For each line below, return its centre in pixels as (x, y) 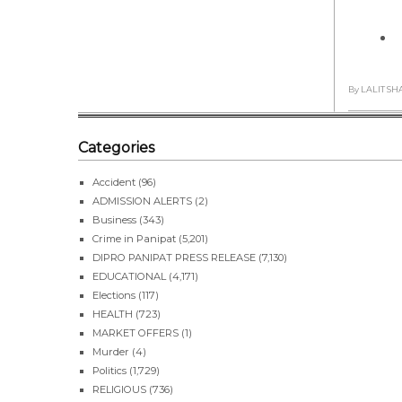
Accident (114, 182)
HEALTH (113, 314)
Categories (116, 147)
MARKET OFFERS (135, 332)
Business (114, 219)
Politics (109, 370)
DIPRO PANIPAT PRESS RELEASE (174, 257)
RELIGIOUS (119, 389)
